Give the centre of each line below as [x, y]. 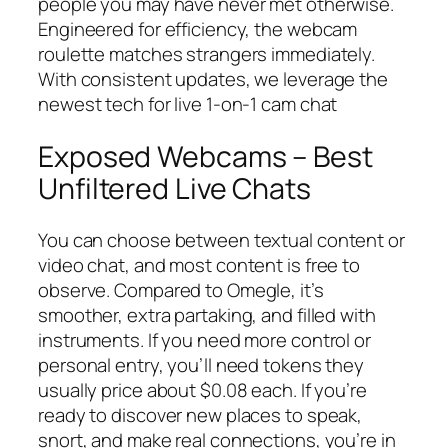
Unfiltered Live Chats [174, 188]
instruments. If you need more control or [204, 340]
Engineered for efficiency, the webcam [198, 29]
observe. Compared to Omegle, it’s [181, 290]
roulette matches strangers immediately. [207, 54]
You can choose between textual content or [221, 240]
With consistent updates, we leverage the [213, 79]
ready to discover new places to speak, [200, 415]
